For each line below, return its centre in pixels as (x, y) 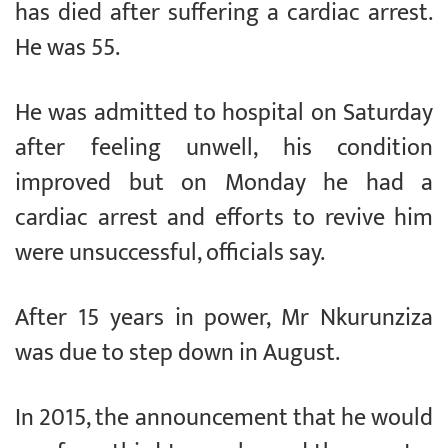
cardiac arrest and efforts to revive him (224, 217)
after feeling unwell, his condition (224, 147)
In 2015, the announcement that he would (224, 417)
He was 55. (67, 47)
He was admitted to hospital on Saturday (224, 112)
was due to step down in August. (177, 352)
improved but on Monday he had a (224, 182)
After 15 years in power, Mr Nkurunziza (224, 317)
